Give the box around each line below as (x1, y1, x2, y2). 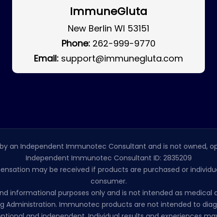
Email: (33, 52, 59, 64)
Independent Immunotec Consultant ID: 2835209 (25, 153, 192, 163)
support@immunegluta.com (61, 52, 183, 64)
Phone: (61, 37, 90, 49)
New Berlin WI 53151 (67, 22, 149, 34)
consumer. (90, 176, 127, 186)
